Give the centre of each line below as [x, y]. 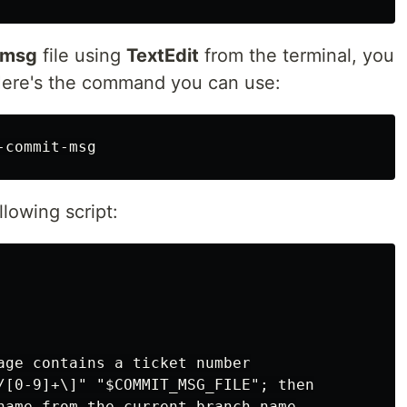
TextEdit [163, 55]
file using [82, 55]
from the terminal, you [297, 55]
